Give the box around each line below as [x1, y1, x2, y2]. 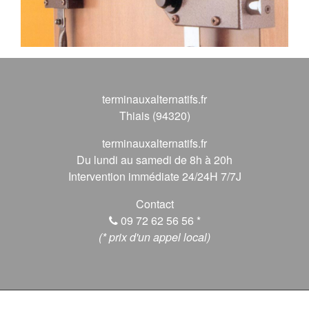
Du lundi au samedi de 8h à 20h [77, 151, 232, 168]
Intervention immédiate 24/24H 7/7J [68, 168, 241, 184]
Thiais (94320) [119, 107, 190, 123]
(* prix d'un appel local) [99, 228, 210, 245]
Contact [135, 195, 174, 212]
